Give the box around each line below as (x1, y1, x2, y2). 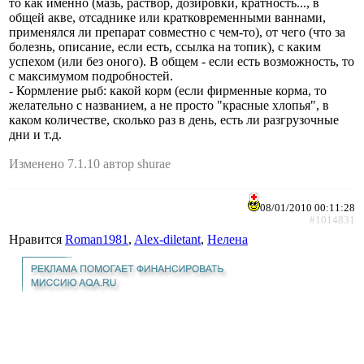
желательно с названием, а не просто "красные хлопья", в (9, 97, 329, 112)
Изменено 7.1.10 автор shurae (9, 156, 171, 171)
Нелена (207, 232, 248, 246)
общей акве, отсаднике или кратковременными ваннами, (9, 10, 326, 24)
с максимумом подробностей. (9, 68, 173, 83)
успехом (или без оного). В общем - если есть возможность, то (9, 54, 354, 68)
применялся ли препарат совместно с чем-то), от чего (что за (9, 24, 345, 39)
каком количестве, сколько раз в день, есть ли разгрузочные (9, 112, 339, 127)
